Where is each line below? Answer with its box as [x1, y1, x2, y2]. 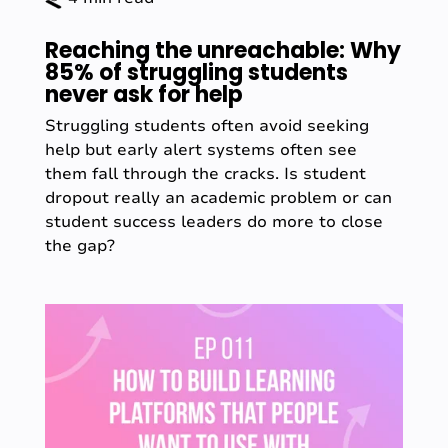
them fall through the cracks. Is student [44, 162, 366, 185]
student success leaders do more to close [44, 210, 383, 233]
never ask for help [44, 78, 243, 110]
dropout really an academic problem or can [44, 186, 392, 209]
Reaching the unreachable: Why [44, 34, 401, 66]
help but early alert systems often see [44, 138, 357, 161]
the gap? [44, 234, 115, 257]
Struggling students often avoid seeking [44, 114, 369, 137]
